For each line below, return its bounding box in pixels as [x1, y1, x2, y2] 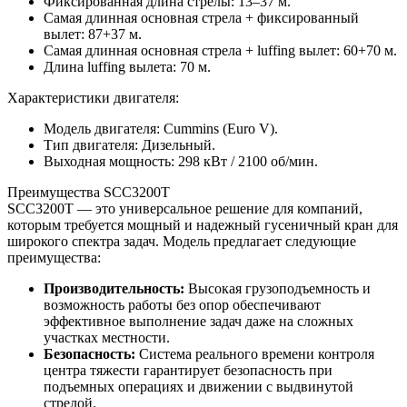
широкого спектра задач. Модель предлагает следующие [7, 233, 356, 249]
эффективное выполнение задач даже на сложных [44, 313, 353, 329]
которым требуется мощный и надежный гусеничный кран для [7, 216, 398, 233]
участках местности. [44, 329, 170, 345]
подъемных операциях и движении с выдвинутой [44, 378, 353, 394]
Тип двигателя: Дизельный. [44, 136, 215, 153]
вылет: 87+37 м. [44, 25, 142, 42]
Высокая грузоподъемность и [188, 280, 371, 296]
